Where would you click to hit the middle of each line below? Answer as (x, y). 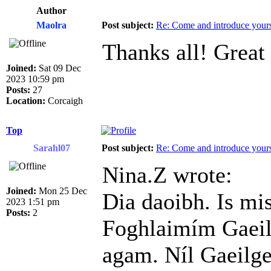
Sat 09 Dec (59, 68)
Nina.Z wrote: (167, 175)
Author (51, 11)
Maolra (51, 25)
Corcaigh (64, 101)
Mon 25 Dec (62, 191)
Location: (26, 101)
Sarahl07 (51, 148)
